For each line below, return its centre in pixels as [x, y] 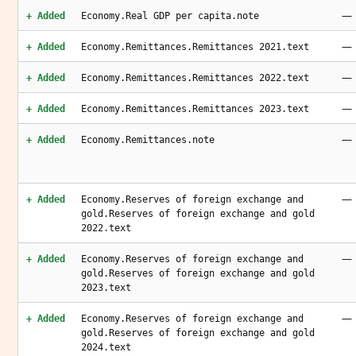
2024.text [106, 347]
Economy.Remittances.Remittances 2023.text [195, 109]
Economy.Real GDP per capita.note [170, 16]
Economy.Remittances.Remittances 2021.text [195, 47]
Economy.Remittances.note [148, 140]
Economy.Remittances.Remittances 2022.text [195, 78]
